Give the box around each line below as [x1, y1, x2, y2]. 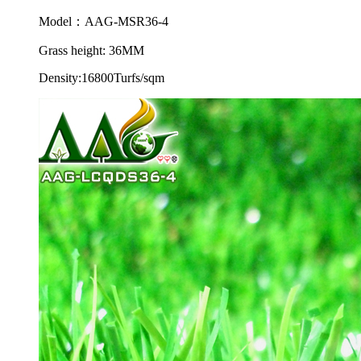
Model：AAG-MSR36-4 [39, 15, 168, 28]
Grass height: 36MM [39, 44, 144, 57]
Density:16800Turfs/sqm [39, 71, 164, 85]
